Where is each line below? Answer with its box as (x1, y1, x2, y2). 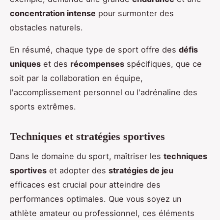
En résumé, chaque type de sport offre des (10, 44, 179, 55)
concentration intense (10, 8, 96, 18)
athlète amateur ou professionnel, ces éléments (10, 208, 194, 219)
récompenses (70, 58, 124, 69)
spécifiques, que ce (124, 58, 202, 69)
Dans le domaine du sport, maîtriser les (10, 151, 164, 162)
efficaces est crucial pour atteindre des (10, 180, 161, 190)
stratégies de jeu (109, 165, 173, 176)
